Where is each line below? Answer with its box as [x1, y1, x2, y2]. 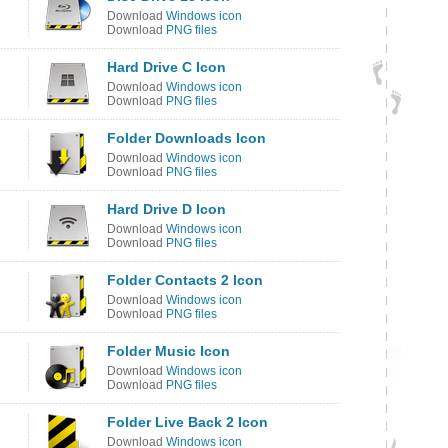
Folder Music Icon [107, 343, 230, 359]
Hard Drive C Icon [107, 59, 226, 75]
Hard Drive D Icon [107, 201, 226, 217]
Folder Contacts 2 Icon [107, 272, 263, 288]
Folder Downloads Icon [107, 130, 266, 146]
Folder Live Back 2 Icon [107, 414, 268, 430]
